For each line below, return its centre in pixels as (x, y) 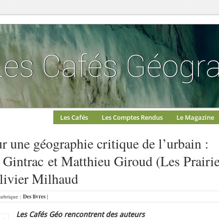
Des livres (34, 197)
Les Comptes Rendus (132, 117)
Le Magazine (195, 117)
